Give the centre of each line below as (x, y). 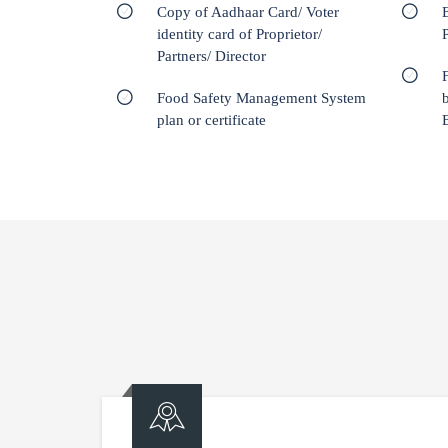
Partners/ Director (211, 56)
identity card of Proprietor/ (239, 34)
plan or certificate (211, 120)
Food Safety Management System (261, 98)
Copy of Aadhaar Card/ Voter (248, 12)
